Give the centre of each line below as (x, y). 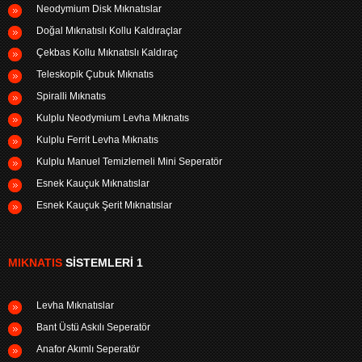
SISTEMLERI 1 (103, 263)
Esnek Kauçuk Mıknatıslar (93, 183)
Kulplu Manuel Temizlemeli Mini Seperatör (129, 162)
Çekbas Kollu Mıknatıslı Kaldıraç (107, 53)
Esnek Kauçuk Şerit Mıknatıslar (104, 205)
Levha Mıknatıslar (75, 305)
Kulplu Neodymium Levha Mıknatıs (113, 118)
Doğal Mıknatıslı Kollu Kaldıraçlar (109, 31)
